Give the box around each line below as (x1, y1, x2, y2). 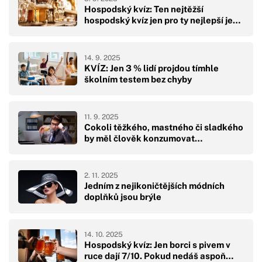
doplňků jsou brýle (84, 192, 161, 202)
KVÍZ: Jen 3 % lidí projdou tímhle (84, 63, 219, 73)
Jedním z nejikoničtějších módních (84, 181, 225, 191)
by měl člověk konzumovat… (84, 133, 202, 143)
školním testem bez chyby (84, 74, 192, 84)
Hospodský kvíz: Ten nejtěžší (84, 4, 204, 15)
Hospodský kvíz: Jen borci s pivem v (84, 240, 230, 250)
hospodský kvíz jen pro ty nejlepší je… (84, 15, 240, 26)
